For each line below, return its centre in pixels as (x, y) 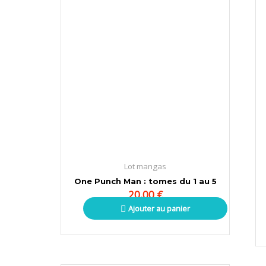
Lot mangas (145, 167)
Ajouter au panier (159, 208)
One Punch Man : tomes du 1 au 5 (145, 181)
